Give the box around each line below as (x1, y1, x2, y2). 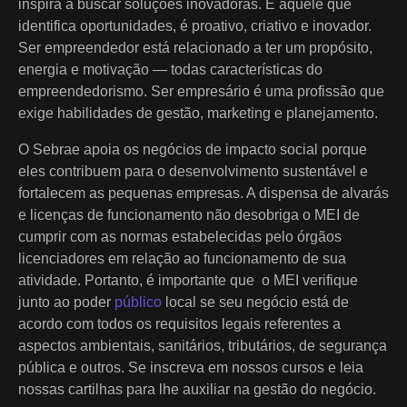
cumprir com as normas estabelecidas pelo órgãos (18, 228, 342, 244)
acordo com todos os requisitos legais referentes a (18, 315, 341, 332)
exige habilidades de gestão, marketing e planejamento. (18, 104, 378, 121)
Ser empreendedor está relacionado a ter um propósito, (18, 39, 372, 55)
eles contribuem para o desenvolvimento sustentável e (18, 163, 368, 179)
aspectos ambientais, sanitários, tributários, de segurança (18, 337, 387, 353)
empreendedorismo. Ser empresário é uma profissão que (18, 83, 384, 99)
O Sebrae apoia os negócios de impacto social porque (18, 141, 367, 157)
